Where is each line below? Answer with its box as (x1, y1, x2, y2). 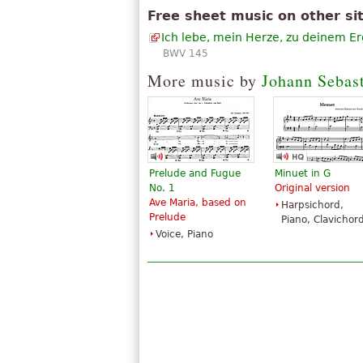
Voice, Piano (156, 228, 213, 240)
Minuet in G (275, 168, 331, 179)
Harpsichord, (281, 199, 344, 211)
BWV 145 (163, 48, 208, 59)
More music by (147, 70, 262, 92)
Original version (275, 182, 350, 194)
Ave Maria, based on (149, 197, 246, 208)
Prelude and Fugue (149, 168, 241, 179)
